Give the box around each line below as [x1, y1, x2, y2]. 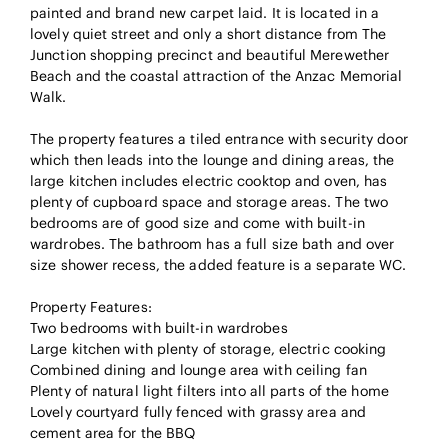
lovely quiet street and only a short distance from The [30, 25, 387, 44]
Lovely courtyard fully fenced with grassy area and [30, 403, 367, 422]
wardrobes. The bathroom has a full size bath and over [30, 235, 395, 254]
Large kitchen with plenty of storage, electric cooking [30, 340, 387, 359]
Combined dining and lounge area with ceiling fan [30, 361, 367, 380]
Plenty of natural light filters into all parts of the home [30, 382, 389, 401]
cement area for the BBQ [30, 424, 196, 443]
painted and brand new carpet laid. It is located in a [30, 4, 380, 23]
